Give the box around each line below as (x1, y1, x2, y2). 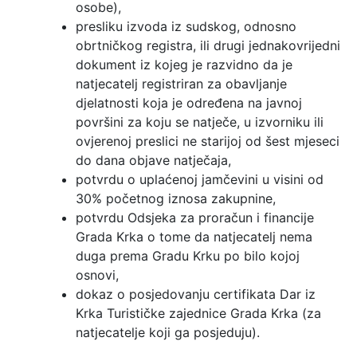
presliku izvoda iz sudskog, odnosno (76, 18, 296, 35)
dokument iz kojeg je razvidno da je (76, 57, 292, 73)
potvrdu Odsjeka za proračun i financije (76, 210, 314, 226)
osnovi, (76, 267, 119, 284)
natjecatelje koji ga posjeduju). (76, 324, 260, 341)
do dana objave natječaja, (76, 152, 231, 169)
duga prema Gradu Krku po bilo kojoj (76, 248, 300, 265)
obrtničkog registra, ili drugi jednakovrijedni (76, 37, 340, 54)
